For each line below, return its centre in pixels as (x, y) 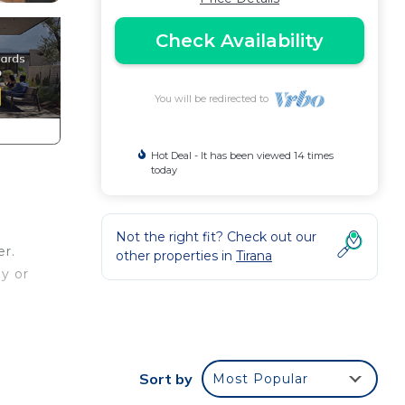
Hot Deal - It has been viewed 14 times (242, 155)
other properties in (176, 256)
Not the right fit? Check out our (216, 237)
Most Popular (260, 379)
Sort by (166, 379)
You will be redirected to (214, 99)
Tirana (254, 256)
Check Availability (240, 41)
